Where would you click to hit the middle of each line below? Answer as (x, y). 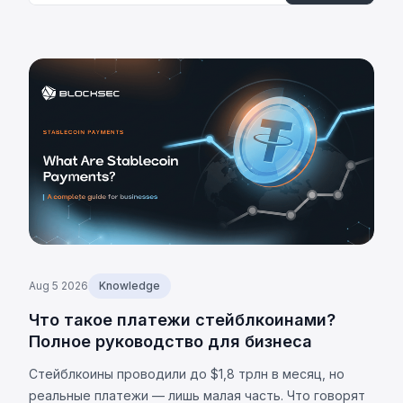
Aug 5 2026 (58, 286)
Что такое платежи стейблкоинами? (182, 320)
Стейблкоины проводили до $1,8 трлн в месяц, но (187, 374)
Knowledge (130, 286)
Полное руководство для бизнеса (170, 342)
